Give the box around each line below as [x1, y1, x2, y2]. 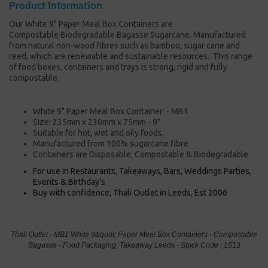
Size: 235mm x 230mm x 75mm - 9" [33, 117, 160, 127]
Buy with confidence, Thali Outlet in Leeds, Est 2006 [33, 187, 227, 197]
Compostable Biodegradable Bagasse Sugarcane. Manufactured [9, 29, 246, 39]
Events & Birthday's [33, 176, 105, 187]
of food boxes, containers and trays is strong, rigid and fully [9, 62, 227, 72]
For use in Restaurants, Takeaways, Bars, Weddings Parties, [33, 166, 251, 176]
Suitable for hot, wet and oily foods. [33, 127, 164, 138]
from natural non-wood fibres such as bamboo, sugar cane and [9, 40, 240, 50]
